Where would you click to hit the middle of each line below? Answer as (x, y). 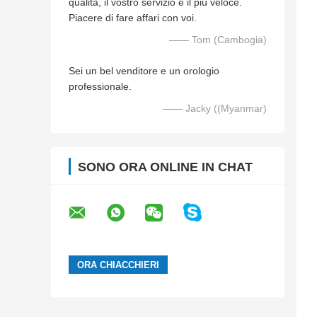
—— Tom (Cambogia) (218, 40)
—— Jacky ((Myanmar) (215, 109)
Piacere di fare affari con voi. (133, 18)
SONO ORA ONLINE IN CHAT (165, 167)
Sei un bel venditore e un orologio (144, 71)
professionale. (100, 87)
